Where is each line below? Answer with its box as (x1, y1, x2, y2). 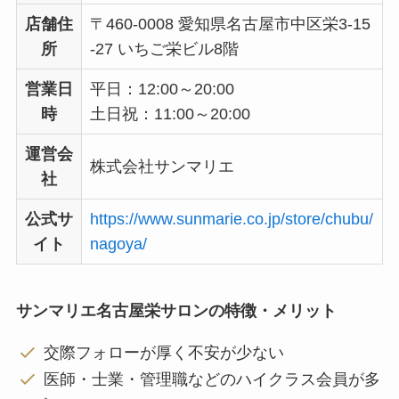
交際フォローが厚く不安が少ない (44, 343, 285, 362)
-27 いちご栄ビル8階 (89, 40, 239, 59)
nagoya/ (89, 235, 147, 254)
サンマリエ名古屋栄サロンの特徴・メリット (15, 302, 337, 320)
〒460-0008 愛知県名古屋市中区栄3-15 (89, 15, 370, 34)
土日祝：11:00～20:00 (89, 105, 250, 124)
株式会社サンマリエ (89, 158, 234, 176)
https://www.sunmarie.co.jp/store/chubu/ (89, 210, 373, 229)
